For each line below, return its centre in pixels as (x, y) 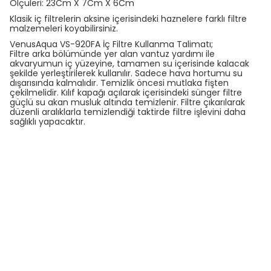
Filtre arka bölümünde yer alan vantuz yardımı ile (112, 54)
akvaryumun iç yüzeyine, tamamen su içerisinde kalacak (129, 64)
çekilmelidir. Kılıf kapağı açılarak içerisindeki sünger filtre (126, 93)
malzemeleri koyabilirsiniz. (64, 29)
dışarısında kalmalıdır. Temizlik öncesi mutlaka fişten (119, 83)
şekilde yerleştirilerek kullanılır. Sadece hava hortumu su (126, 73)
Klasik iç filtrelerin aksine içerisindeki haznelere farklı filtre (128, 19)
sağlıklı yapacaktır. (47, 122)
